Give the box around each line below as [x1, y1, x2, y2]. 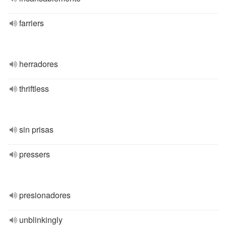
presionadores [19, 189, 71, 201]
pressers [19, 148, 50, 160]
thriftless [19, 83, 49, 94]
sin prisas [19, 124, 53, 135]
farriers [19, 17, 44, 29]
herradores [19, 58, 58, 70]
